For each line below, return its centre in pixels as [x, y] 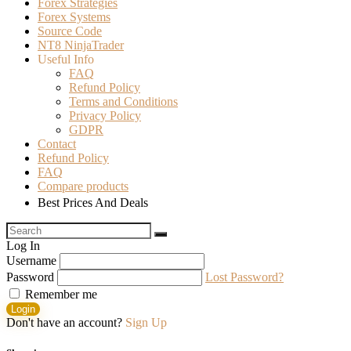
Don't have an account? [66, 322]
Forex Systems [74, 16]
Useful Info [66, 59]
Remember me [60, 294]
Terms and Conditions [123, 101]
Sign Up [146, 322]
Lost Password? [244, 277]
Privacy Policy [105, 115]
